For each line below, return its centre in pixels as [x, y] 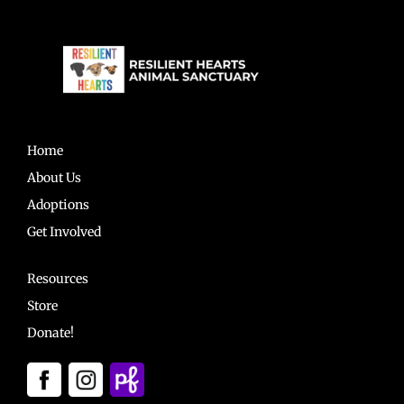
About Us [54, 178]
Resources [57, 278]
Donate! [50, 332]
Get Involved [64, 232]
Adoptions [58, 205]
